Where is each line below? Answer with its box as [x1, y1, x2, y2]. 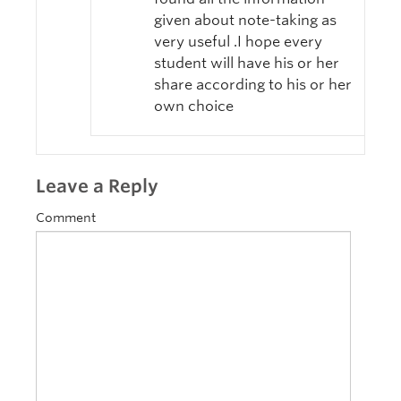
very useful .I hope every [154, 33, 322, 51]
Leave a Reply [36, 175, 158, 198]
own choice [154, 98, 234, 115]
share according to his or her [154, 76, 352, 94]
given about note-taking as [154, 12, 337, 30]
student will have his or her [154, 55, 339, 73]
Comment [36, 210, 96, 226]
